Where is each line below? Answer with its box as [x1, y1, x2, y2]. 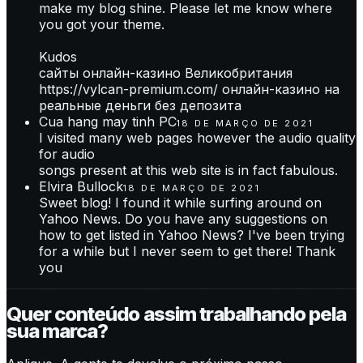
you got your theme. [39, 16, 164, 33]
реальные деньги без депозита [39, 97, 241, 114]
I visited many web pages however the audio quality [39, 130, 356, 147]
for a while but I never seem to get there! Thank [39, 243, 335, 260]
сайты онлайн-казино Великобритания [39, 65, 293, 82]
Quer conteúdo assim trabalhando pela [6, 302, 347, 327]
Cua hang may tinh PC [39, 113, 177, 130]
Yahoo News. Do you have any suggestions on [39, 211, 327, 228]
